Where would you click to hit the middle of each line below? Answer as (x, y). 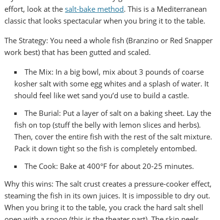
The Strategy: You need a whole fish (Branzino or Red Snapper (109, 41)
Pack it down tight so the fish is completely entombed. (106, 149)
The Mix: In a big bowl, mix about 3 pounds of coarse (114, 72)
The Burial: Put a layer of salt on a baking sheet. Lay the (118, 113)
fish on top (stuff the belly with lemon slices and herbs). (108, 125)
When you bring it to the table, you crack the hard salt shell (104, 207)
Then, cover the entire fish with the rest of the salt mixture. (113, 137)
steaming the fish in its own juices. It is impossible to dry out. (108, 196)
